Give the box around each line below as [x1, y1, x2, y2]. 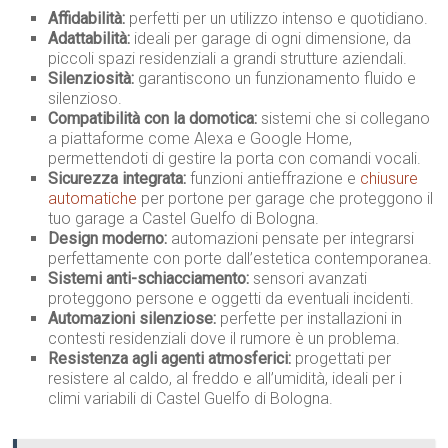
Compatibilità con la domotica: [48, 109, 258, 128]
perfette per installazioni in [216, 309, 403, 328]
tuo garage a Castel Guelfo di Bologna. [48, 209, 320, 228]
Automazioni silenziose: [48, 309, 217, 328]
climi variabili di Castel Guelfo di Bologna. [48, 389, 334, 408]
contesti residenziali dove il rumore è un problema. [48, 329, 401, 348]
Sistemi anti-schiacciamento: [48, 269, 250, 288]
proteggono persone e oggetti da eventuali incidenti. [48, 289, 415, 308]
